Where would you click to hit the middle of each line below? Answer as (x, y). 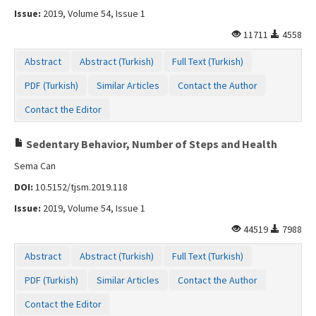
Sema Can (35, 165)
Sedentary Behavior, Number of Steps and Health (151, 144)
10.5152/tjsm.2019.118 (80, 187)
